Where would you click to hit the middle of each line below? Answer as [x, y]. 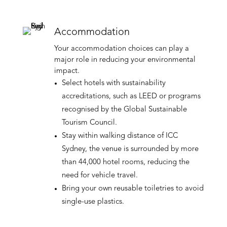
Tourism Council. [89, 123]
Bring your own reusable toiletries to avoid [133, 188]
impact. [67, 71]
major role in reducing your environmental [125, 60]
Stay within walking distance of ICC [120, 136]
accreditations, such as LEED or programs [131, 96]
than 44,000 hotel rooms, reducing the [125, 162]
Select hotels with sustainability [113, 83]
